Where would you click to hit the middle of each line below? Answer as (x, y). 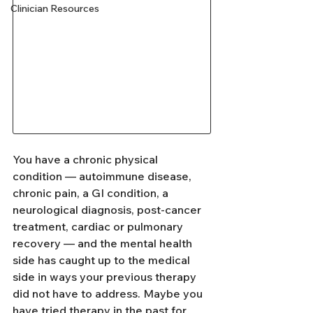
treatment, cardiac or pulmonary (99, 226)
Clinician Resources (55, 8)
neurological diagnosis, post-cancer (108, 209)
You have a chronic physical (87, 159)
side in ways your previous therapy (106, 276)
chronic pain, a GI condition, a (92, 192)
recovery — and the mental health (104, 243)
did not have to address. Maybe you (109, 293)
